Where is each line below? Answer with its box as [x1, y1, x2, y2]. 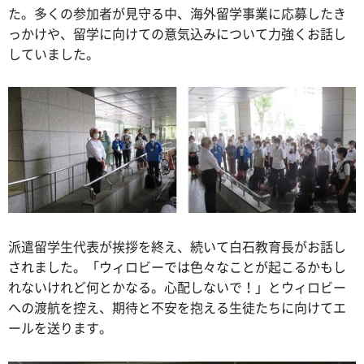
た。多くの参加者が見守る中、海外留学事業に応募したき [8, 2, 346, 23]
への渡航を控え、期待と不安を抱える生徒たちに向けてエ [8, 297, 346, 318]
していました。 [8, 43, 99, 63]
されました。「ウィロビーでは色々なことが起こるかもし [8, 257, 346, 277]
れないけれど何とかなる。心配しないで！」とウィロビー [8, 277, 346, 297]
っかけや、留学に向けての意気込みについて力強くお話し [8, 23, 346, 43]
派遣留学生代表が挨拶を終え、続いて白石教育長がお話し [8, 236, 346, 257]
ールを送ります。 [8, 318, 112, 338]
